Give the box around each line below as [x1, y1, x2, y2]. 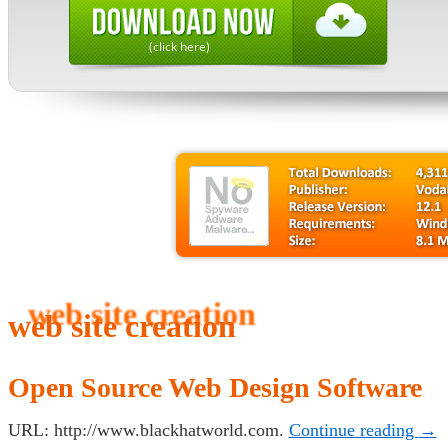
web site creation [7, 308, 236, 344]
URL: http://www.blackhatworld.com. [7, 420, 289, 440]
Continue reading [288, 420, 419, 440]
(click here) [148, 38, 210, 55]
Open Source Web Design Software [7, 372, 422, 403]
